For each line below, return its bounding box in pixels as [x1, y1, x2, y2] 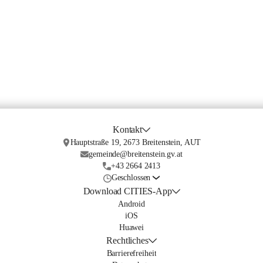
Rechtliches [106, 235, 149, 245]
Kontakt [113, 124, 143, 134]
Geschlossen [111, 173, 151, 182]
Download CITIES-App [83, 186, 172, 196]
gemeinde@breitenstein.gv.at [89, 150, 183, 159]
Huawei [119, 223, 144, 232]
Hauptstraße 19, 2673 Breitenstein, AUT [70, 138, 201, 147]
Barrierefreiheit [106, 249, 157, 258]
